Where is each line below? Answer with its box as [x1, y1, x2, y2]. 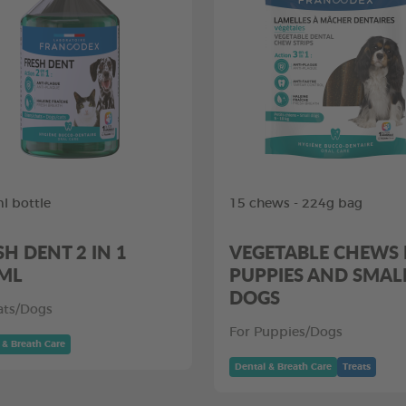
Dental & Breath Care [235, 362, 332, 372]
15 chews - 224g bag [229, 198, 362, 210]
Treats [343, 362, 371, 372]
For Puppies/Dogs [229, 326, 343, 339]
